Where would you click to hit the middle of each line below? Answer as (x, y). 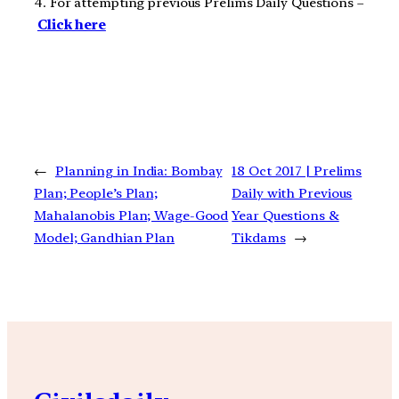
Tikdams (259, 237)
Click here (71, 25)
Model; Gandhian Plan (104, 237)
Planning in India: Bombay (138, 171)
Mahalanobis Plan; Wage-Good (131, 215)
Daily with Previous (292, 193)
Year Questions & (285, 215)
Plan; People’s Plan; (96, 193)
